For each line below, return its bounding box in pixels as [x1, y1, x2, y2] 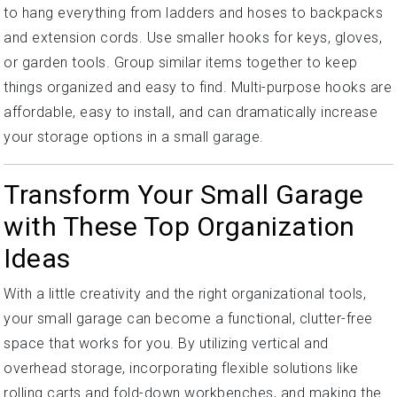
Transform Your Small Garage [4, 178, 364, 210]
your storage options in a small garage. [4, 128, 264, 145]
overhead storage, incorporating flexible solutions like [4, 359, 359, 377]
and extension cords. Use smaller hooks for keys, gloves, [4, 28, 382, 46]
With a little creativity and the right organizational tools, [4, 284, 366, 302]
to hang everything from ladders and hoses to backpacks [4, 4, 383, 21]
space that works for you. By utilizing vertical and [4, 334, 329, 352]
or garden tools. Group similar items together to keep [4, 53, 358, 71]
